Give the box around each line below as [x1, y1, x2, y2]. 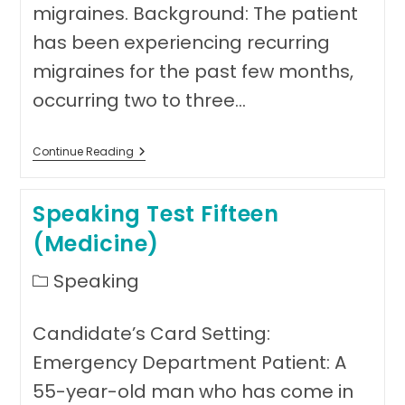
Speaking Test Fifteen [32, 199, 279, 229]
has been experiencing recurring [32, 30, 330, 55]
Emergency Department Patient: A [32, 350, 346, 375]
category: [31, 286, 92, 304]
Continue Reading [32, 144, 134, 159]
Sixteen [132, 172, 179, 190]
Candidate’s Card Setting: [32, 321, 270, 346]
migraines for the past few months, [32, 59, 353, 84]
